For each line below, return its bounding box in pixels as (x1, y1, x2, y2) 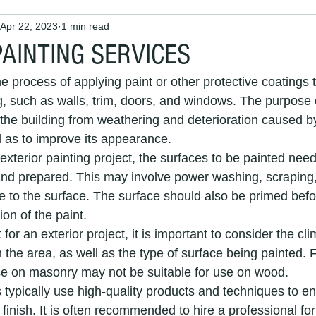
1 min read (61, 20, 109, 32)
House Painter (233, 22, 296, 34)
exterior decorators (188, 135, 272, 147)
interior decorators (78, 135, 159, 147)
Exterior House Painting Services (18, 191, 164, 203)
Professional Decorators (150, 248, 257, 260)
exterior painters (49, 248, 121, 260)
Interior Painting (134, 22, 205, 34)
